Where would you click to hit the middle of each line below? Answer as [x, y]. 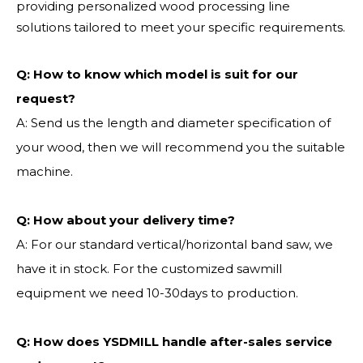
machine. [45, 171]
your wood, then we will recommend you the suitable [181, 147]
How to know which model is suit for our [166, 74]
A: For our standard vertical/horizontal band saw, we [175, 244]
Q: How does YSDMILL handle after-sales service [174, 342]
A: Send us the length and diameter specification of [173, 123]
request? [46, 98]
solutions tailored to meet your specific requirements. [181, 27]
